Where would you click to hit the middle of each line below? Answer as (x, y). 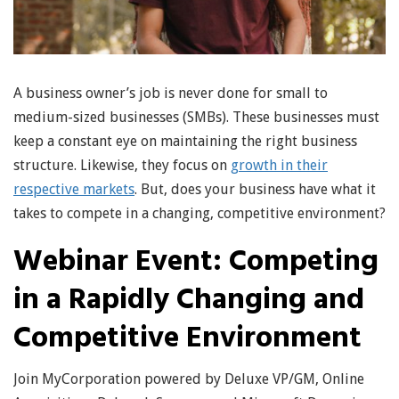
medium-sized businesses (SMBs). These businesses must (196, 117)
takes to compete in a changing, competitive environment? (199, 213)
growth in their (279, 165)
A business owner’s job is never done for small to (171, 93)
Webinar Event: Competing (196, 262)
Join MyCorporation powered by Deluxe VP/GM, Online (189, 379)
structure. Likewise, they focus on (122, 165)
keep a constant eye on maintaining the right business (185, 141)
